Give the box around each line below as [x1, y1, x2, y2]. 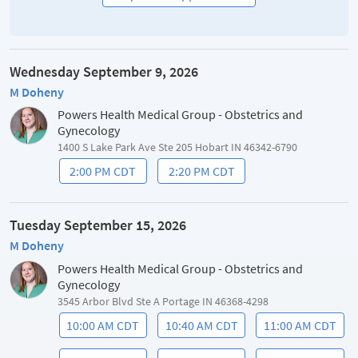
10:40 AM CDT [165, 317, 238, 334]
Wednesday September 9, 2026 [10, 62, 198, 81]
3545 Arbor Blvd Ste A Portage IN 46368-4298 [58, 293, 268, 308]
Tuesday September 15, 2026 [10, 216, 186, 235]
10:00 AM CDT [66, 317, 140, 334]
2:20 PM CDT [168, 163, 235, 180]
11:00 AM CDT [263, 317, 336, 334]
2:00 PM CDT [70, 163, 137, 180]
